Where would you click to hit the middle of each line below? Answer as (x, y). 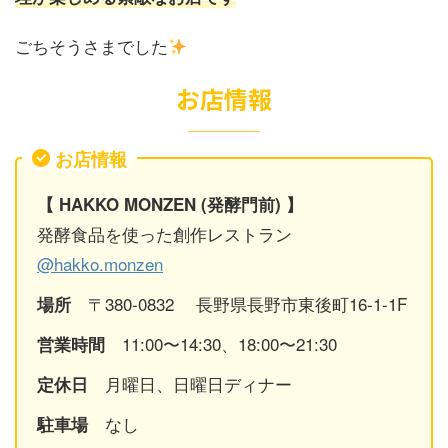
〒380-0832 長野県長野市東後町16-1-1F (239, 303)
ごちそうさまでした (91, 45)
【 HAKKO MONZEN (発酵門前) (159, 203)
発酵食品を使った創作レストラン (164, 233)
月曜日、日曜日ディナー (190, 383)
